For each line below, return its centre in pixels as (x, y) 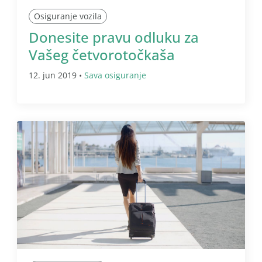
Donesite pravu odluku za (114, 37)
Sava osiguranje (115, 75)
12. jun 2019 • (56, 75)
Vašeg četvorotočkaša (102, 54)
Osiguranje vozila (68, 16)
